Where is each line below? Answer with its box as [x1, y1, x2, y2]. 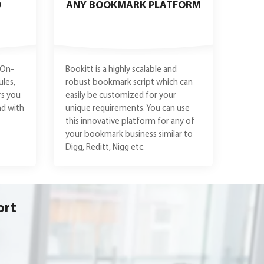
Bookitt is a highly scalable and [65, 65, 177, 74]
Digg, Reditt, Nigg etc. [65, 143, 145, 152]
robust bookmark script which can [65, 78, 193, 87]
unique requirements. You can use [65, 104, 190, 113]
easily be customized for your [65, 91, 176, 100]
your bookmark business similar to [65, 130, 193, 139]
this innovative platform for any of [65, 117, 194, 126]
